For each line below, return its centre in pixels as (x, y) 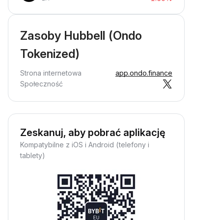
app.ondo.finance (144, 73)
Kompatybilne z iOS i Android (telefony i (85, 145)
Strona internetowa (51, 73)
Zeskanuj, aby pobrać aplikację (93, 133)
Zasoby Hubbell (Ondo (81, 36)
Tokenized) (50, 54)
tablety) (33, 155)
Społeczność (41, 84)
